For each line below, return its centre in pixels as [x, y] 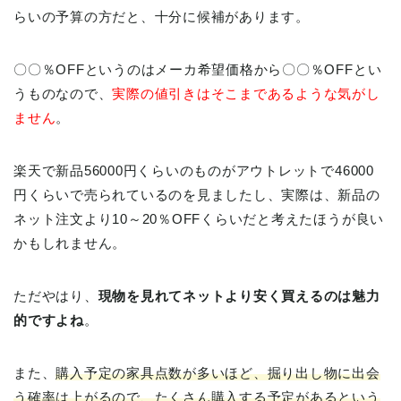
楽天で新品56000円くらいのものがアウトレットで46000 [194, 171]
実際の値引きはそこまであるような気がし [246, 94]
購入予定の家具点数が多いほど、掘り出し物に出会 [218, 373]
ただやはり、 [56, 296]
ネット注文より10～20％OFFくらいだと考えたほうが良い [199, 219]
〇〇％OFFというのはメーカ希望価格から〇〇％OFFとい [198, 69]
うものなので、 [63, 94]
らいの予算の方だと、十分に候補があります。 [162, 17]
